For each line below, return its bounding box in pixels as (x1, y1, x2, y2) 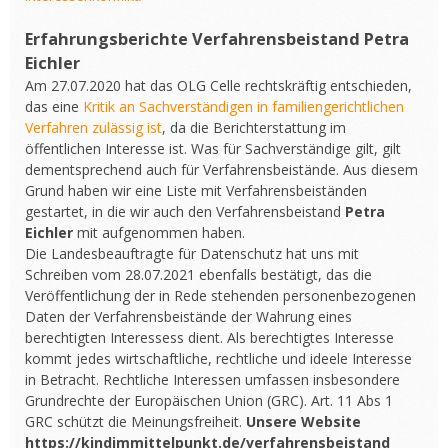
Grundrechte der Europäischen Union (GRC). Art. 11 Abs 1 (25, 391, 393, 410)
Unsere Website (246, 412, 361, 431)
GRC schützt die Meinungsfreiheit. (25, 412, 246, 431)
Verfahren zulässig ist (25, 118, 162, 137)
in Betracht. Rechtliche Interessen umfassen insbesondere (25, 370, 400, 389)
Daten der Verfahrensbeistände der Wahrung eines (25, 307, 352, 326)
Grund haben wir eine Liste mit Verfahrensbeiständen (25, 181, 367, 200)
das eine (25, 97, 83, 116)
